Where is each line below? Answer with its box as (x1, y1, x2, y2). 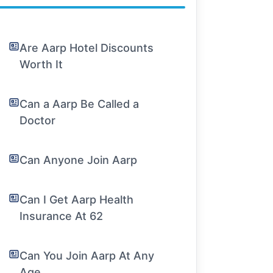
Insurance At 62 (19, 210, 104, 222)
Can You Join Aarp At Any (19, 249, 155, 262)
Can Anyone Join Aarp (19, 154, 138, 166)
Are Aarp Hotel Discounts (19, 41, 154, 54)
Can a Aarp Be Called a (19, 97, 140, 110)
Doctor (19, 114, 56, 127)
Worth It (19, 58, 63, 71)
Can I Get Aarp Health (19, 193, 134, 206)
